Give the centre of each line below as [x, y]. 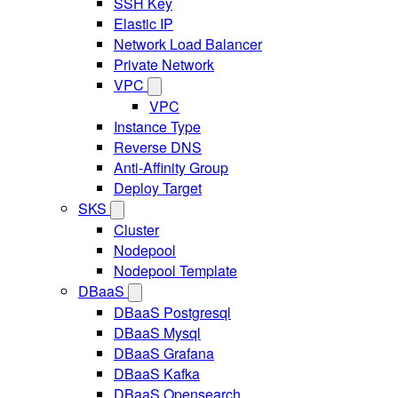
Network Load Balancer [188, 44]
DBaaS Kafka [157, 374]
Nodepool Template [175, 271]
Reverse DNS [158, 147]
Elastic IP [143, 24]
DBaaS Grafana [164, 353]
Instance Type [157, 127]
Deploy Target [158, 188]
